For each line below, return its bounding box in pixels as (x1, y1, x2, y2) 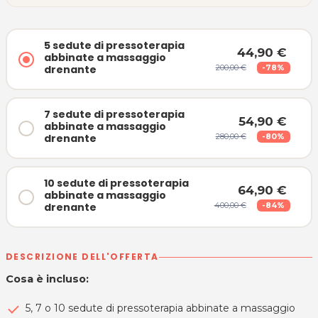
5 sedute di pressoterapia (43, 38, 185, 53)
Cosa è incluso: (6, 273, 89, 286)
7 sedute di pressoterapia (43, 106, 185, 121)
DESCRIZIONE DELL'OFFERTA (6, 251, 159, 263)
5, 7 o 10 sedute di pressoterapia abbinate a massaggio (26, 302, 295, 315)
